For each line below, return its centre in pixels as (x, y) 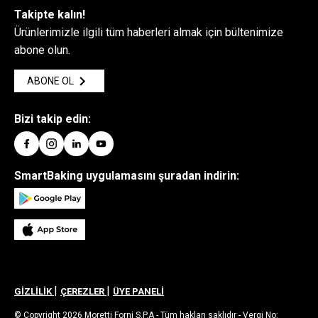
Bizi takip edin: (53, 119)
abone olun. (42, 50)
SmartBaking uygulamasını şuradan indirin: (127, 176)
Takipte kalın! (50, 15)
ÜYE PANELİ (138, 292)
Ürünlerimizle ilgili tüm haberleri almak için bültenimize (149, 33)
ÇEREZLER (83, 292)
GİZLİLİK (34, 292)
